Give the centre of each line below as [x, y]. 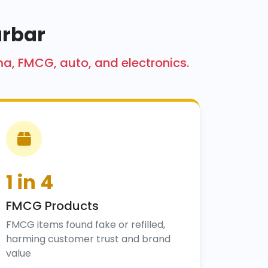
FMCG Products [52, 206]
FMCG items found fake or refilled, [86, 225]
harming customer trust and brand [88, 239]
